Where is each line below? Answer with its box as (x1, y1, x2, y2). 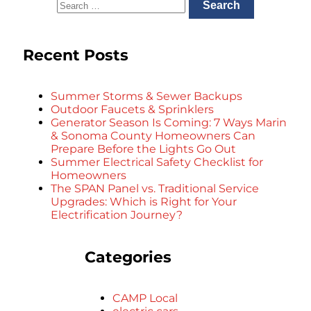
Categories (85, 246, 171, 267)
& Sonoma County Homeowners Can (51, 129, 255, 143)
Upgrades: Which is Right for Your (51, 195, 237, 209)
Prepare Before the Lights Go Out (51, 142, 236, 156)
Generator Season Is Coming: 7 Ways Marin (51, 116, 287, 130)
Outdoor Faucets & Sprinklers (51, 103, 214, 117)
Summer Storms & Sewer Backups (51, 90, 242, 103)
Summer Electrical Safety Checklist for (51, 155, 263, 169)
